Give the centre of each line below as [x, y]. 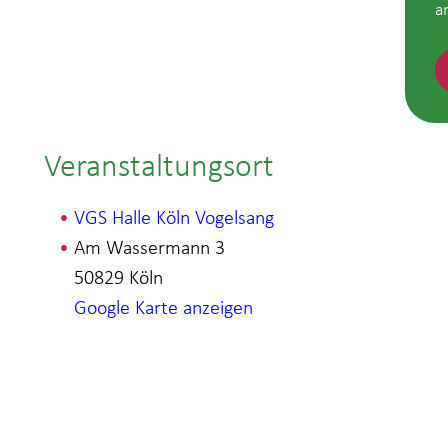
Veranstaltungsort [159, 166]
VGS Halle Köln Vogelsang [174, 217]
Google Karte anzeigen [164, 307]
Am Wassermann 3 [150, 247]
